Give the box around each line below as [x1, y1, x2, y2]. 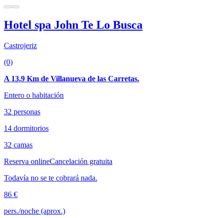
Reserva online [4, 157, 50, 166]
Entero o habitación [4, 91, 64, 100]
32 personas [4, 108, 40, 116]
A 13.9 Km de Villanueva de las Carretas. [4, 74, 139, 83]
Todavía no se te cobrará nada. [4, 174, 97, 182]
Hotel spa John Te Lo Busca [4, 18, 143, 32]
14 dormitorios [4, 124, 49, 133]
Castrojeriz [4, 41, 37, 50]
